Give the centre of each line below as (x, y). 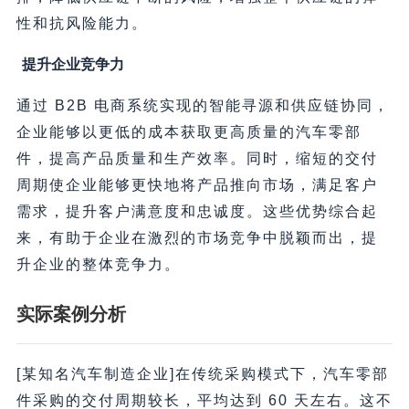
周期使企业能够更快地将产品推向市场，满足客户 (197, 184)
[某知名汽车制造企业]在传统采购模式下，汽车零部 (202, 373)
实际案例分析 (71, 314)
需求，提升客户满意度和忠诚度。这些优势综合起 (197, 211)
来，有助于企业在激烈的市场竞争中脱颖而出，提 (197, 237)
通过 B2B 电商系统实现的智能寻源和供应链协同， (203, 105)
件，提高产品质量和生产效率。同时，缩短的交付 (197, 158)
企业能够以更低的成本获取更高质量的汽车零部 (189, 131)
